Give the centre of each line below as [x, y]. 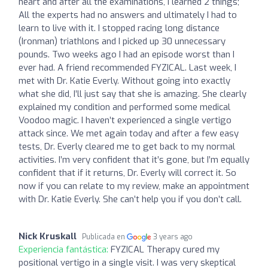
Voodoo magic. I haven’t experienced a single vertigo [125, 120]
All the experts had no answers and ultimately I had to [128, 15]
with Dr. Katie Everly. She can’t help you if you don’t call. [130, 199]
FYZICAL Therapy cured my [165, 249]
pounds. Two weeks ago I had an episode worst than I [127, 54]
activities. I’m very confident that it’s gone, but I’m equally [134, 159]
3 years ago [173, 237]
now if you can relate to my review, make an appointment [134, 186]
